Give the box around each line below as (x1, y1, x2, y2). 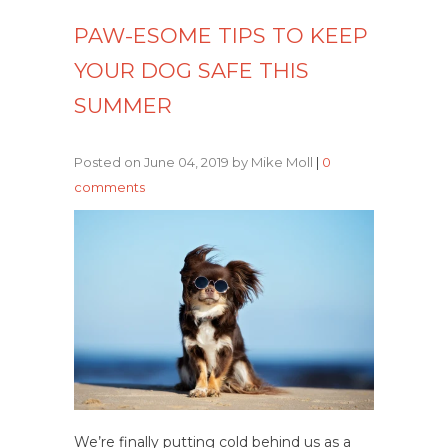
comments (74, 179, 145, 195)
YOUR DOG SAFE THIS (74, 58, 309, 83)
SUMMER (74, 93, 172, 118)
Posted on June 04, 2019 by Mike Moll (74, 154, 316, 170)
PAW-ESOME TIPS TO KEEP (74, 23, 368, 48)
